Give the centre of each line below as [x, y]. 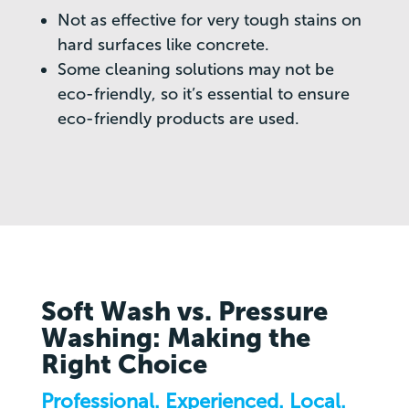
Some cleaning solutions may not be [195, 70]
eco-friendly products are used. [178, 119]
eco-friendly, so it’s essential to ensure [203, 94]
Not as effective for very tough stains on [209, 21]
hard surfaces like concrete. [163, 45]
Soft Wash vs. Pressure [184, 312]
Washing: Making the [175, 339]
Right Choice [124, 365]
